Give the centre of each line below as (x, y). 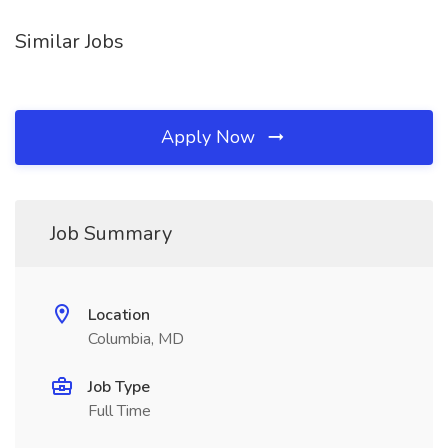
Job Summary (111, 233)
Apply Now (210, 137)
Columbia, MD (136, 339)
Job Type (119, 387)
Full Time (119, 411)
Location (119, 315)
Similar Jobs (69, 41)
